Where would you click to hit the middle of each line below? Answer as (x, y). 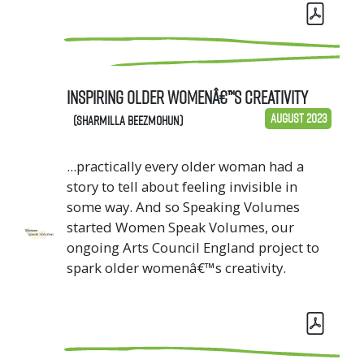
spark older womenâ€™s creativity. (176, 268)
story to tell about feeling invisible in (182, 187)
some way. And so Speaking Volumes (183, 207)
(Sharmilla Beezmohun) (128, 121)
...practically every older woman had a (185, 167)
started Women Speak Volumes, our (180, 227)
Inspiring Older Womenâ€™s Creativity (187, 97)
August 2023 (298, 118)
